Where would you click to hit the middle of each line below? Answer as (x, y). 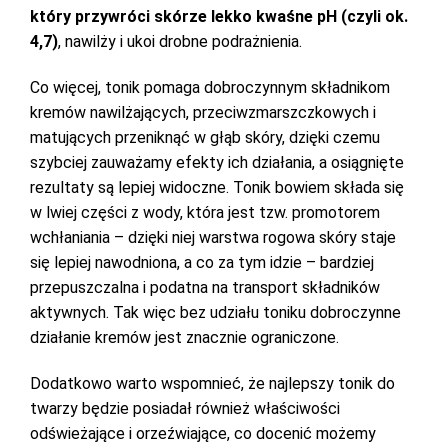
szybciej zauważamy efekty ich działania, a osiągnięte (217, 162)
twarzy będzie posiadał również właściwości (185, 408)
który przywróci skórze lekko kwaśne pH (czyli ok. (219, 16)
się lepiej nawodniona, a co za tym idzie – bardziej (202, 262)
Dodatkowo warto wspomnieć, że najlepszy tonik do (212, 383)
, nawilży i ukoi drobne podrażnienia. (182, 41)
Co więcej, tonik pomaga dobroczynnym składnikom (210, 87)
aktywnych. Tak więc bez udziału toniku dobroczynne (215, 312)
